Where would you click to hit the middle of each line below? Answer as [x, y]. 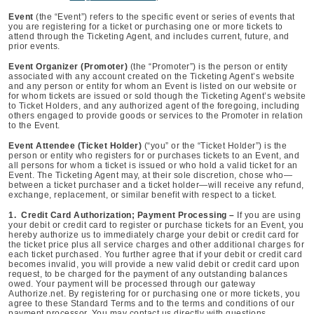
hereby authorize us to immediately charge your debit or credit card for [154, 235]
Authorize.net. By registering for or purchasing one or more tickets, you [154, 294]
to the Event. [34, 125]
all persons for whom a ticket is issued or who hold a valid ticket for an [153, 165]
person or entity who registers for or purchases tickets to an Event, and [154, 156]
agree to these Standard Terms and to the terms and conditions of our [151, 303]
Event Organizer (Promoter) [68, 67]
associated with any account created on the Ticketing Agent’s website [151, 76]
